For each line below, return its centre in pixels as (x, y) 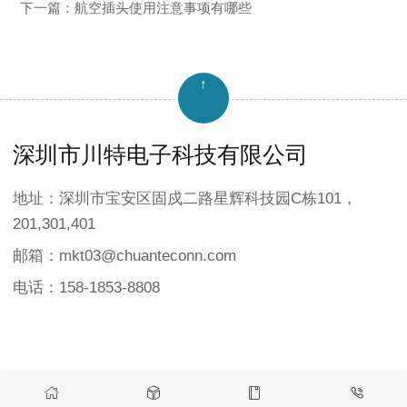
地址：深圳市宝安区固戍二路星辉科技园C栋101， (185, 199)
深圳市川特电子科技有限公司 (160, 154)
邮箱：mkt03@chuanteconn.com (124, 256)
